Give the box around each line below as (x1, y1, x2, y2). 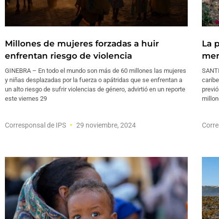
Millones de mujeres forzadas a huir (5, 39, 159, 49)
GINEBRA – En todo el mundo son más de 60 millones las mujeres (5, 67, 186, 75)
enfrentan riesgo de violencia (5, 51, 132, 61)
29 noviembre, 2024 (75, 121, 136, 130)
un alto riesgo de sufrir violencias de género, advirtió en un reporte (5, 86, 185, 93)
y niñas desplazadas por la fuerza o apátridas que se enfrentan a (5, 76, 182, 84)
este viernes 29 (5, 95, 47, 103)
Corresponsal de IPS (5, 121, 67, 130)
